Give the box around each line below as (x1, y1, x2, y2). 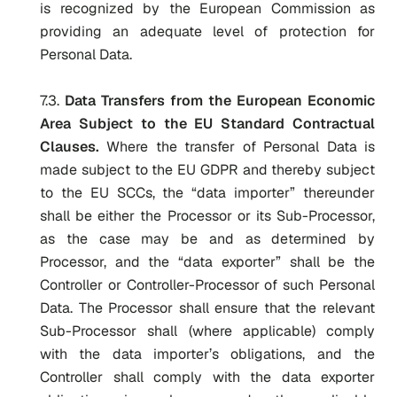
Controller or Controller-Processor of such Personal (40, 276, 375, 294)
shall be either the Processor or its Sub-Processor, (40, 206, 375, 225)
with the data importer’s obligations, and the (40, 345, 375, 363)
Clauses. (40, 137, 99, 156)
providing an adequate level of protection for (40, 22, 375, 41)
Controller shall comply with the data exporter (40, 368, 375, 386)
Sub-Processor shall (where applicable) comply (40, 322, 375, 340)
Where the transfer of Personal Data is (99, 137, 375, 156)
